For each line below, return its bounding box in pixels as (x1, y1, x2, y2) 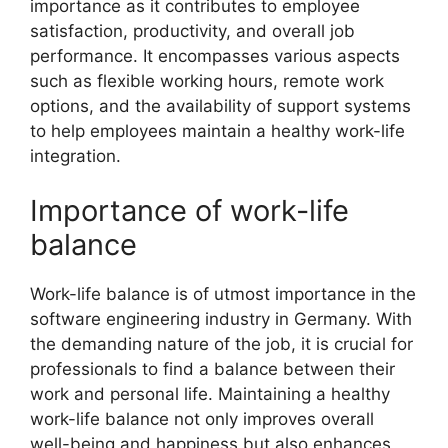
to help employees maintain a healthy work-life (30, 120, 405, 141)
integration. (30, 145, 121, 166)
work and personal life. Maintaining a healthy (30, 384, 390, 404)
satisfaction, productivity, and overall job (30, 20, 355, 41)
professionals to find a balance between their (30, 359, 395, 379)
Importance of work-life (30, 193, 349, 228)
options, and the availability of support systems (30, 95, 411, 116)
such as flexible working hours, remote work (30, 70, 384, 91)
